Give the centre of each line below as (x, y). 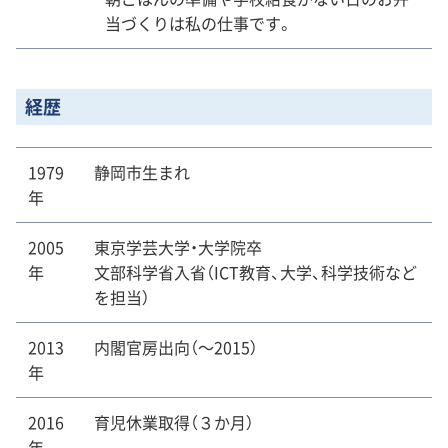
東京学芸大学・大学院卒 (178, 247)
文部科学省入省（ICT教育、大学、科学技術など (255, 272)
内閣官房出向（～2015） (176, 347)
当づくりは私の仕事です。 (199, 23)
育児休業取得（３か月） (174, 422)
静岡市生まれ (142, 172)
